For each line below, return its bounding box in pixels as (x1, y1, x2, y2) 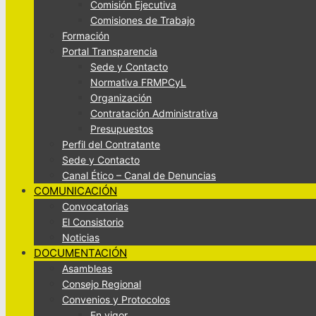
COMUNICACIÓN (34, 184, 117, 197)
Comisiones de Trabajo (90, 14, 195, 26)
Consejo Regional (62, 278, 141, 290)
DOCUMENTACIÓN (34, 246, 127, 260)
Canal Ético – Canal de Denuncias (62, 169, 216, 181)
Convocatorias (62, 200, 128, 212)
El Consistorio (62, 216, 123, 228)
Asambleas (62, 262, 112, 274)
